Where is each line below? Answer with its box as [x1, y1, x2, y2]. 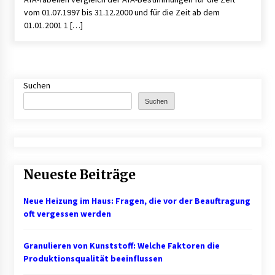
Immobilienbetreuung [83, 32, 166, 41]
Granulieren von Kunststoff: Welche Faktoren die [23, 239, 220, 251]
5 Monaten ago [90, 45, 152, 56]
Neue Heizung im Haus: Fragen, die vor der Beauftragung [23, 195, 250, 206]
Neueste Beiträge [23, 166, 136, 183]
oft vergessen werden [23, 207, 111, 219]
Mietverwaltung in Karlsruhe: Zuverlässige [83, 22, 243, 31]
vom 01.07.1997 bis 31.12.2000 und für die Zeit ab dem [23, 6, 220, 18]
